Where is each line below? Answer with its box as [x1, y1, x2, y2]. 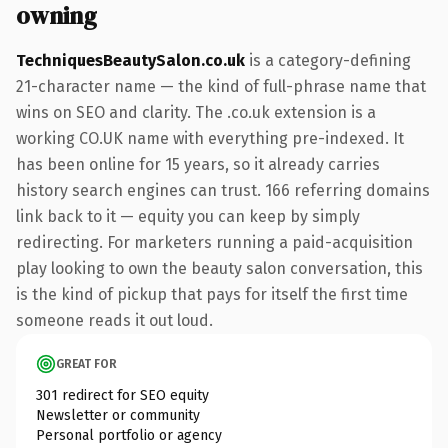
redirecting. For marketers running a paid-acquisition [16, 232, 413, 252]
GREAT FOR [56, 356, 117, 371]
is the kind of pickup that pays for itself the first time [16, 284, 408, 304]
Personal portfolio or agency [36, 426, 222, 444]
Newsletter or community [36, 406, 200, 424]
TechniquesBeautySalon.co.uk [16, 50, 245, 70]
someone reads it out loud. [16, 310, 213, 330]
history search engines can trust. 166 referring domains [16, 180, 430, 200]
